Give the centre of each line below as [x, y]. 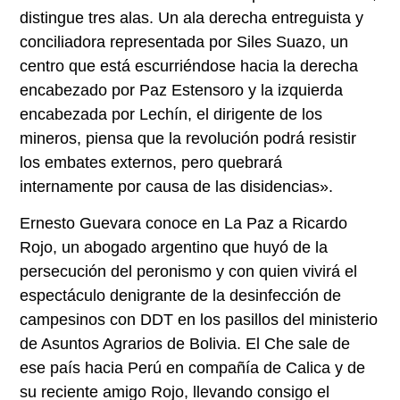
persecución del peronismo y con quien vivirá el [189, 272]
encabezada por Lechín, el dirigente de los [171, 114]
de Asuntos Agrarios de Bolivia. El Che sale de [185, 344]
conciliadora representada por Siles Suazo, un [184, 42]
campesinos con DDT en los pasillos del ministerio [199, 320]
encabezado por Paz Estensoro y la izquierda [182, 90]
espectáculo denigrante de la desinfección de [181, 296]
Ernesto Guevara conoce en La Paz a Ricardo [184, 224]
